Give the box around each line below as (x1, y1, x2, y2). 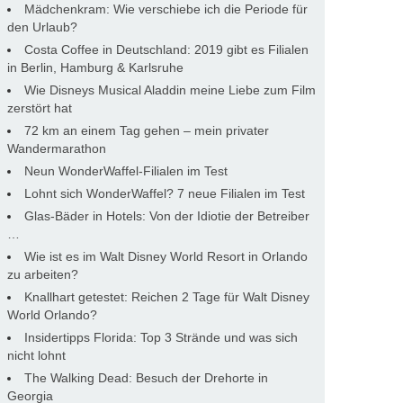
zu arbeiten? (7, 267, 78, 282)
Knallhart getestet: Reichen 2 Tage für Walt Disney (24, 290, 309, 304)
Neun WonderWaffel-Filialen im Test (24, 164, 228, 178)
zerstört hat (7, 101, 72, 115)
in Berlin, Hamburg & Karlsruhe (7, 60, 184, 75)
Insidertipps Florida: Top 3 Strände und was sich (24, 330, 298, 345)
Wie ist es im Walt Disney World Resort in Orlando (24, 249, 308, 264)
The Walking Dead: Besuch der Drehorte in (24, 371, 268, 385)
